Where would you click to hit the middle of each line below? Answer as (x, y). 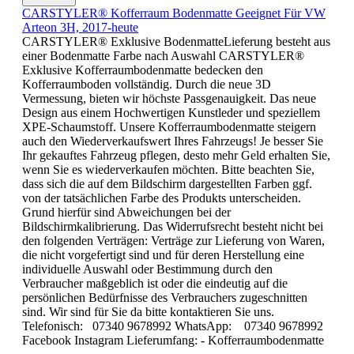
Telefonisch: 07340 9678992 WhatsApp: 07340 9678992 (173, 326)
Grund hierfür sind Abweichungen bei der (126, 212)
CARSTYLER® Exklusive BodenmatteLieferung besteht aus (176, 41)
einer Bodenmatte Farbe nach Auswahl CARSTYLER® (163, 55)
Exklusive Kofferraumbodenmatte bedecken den (143, 70)
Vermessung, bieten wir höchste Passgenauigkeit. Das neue (169, 98)
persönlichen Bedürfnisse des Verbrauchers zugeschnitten (165, 297)
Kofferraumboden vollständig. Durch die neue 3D (147, 84)
